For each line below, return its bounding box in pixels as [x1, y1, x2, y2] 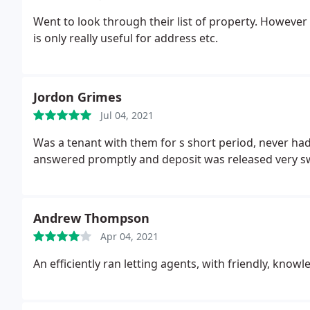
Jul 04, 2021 [100, 109, 154, 122]
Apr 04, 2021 [100, 230, 158, 243]
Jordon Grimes [33, 89, 122, 105]
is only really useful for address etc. [33, 30, 218, 46]
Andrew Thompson [33, 210, 149, 226]
